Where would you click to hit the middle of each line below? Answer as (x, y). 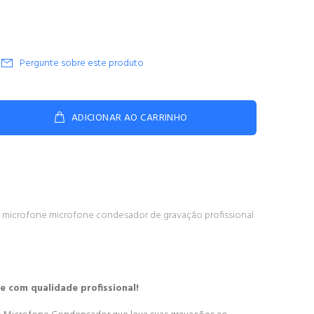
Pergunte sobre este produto (82, 63)
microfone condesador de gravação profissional (151, 216)
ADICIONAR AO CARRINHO (129, 118)
